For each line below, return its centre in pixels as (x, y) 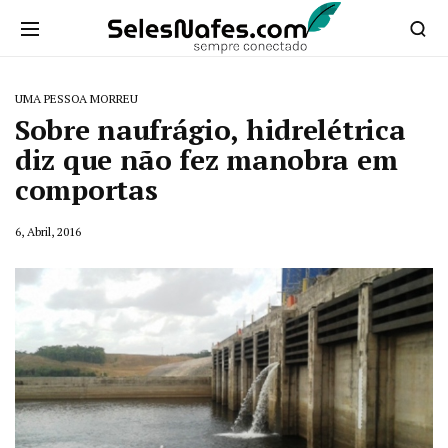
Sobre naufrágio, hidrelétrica (210, 129)
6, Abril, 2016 (48, 231)
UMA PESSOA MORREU (76, 98)
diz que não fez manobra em (206, 159)
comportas (86, 189)
